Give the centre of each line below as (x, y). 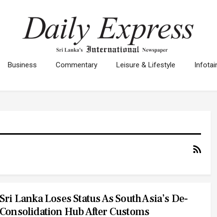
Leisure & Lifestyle (146, 65)
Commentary (77, 65)
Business (22, 65)
